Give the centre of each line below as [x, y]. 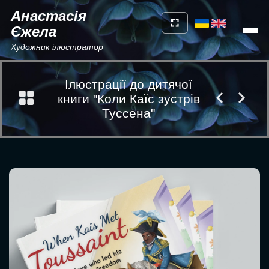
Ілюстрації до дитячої [128, 84]
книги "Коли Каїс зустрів [128, 99]
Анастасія [49, 16]
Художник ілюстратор [57, 47]
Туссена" [128, 113]
